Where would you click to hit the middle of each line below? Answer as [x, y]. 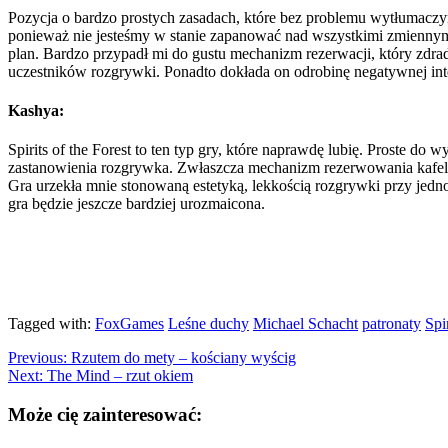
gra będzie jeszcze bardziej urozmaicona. [136, 204]
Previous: [37, 358]
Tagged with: [51, 324]
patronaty [391, 324]
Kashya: [36, 110]
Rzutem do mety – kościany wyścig [181, 358]
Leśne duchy [208, 324]
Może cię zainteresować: [105, 414]
